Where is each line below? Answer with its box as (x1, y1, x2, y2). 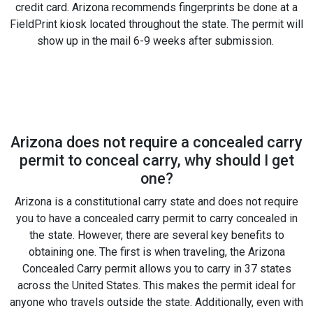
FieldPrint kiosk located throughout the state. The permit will (10, 17, 303, 31)
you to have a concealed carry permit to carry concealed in (15, 211, 298, 225)
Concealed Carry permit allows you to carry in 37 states (22, 261, 291, 275)
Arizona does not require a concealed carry (10, 133, 303, 151)
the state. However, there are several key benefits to (29, 228, 284, 242)
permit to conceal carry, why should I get (19, 151, 294, 169)
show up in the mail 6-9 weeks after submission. (36, 34, 277, 48)
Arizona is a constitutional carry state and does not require (15, 194, 298, 208)
